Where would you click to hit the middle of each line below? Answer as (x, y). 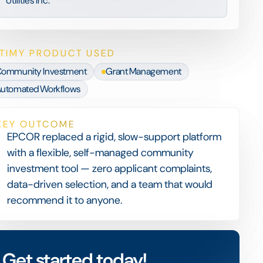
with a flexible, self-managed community (100, 153)
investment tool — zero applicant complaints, (109, 168)
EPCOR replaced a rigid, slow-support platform (114, 137)
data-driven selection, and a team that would (109, 184)
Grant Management (144, 71)
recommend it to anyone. (64, 200)
